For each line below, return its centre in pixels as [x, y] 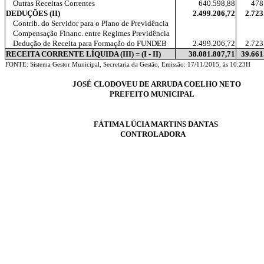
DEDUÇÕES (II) [33, 13]
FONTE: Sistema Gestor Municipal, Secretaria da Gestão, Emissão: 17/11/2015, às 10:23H [128, 65]
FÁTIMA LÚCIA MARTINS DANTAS [156, 124]
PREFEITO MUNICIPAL [152, 94]
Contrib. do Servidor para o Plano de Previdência [91, 23]
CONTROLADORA [153, 134]
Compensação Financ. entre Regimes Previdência [91, 33]
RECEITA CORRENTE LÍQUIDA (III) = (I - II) [83, 54]
